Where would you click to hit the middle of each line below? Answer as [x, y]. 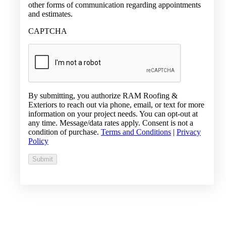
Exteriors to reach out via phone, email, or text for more [116, 104]
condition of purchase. [65, 132]
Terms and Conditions [136, 132]
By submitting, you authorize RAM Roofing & [103, 95]
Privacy [189, 132]
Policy [38, 141]
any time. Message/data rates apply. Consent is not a [111, 123]
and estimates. [50, 14]
